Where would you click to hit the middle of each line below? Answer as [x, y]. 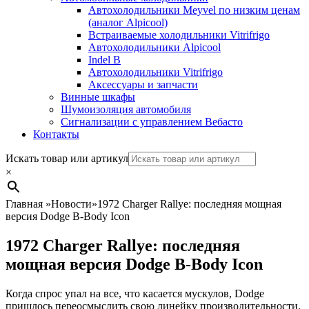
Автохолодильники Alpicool [154, 47]
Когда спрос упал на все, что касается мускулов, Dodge [135, 293]
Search [31, 162]
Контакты [56, 134]
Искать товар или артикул [67, 158]
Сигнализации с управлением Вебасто [152, 122]
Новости [71, 204]
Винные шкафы [98, 97]
